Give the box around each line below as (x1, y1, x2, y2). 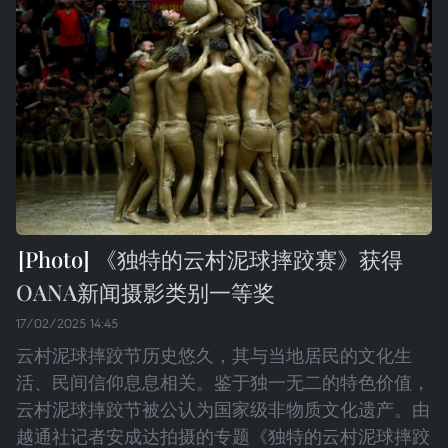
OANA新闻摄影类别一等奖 (16, 276, 275, 307)
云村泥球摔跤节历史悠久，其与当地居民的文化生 (16, 343, 412, 367)
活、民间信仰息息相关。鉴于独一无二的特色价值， (16, 370, 430, 394)
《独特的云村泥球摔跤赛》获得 (90, 243, 403, 274)
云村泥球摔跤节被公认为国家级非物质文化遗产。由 (16, 397, 430, 421)
